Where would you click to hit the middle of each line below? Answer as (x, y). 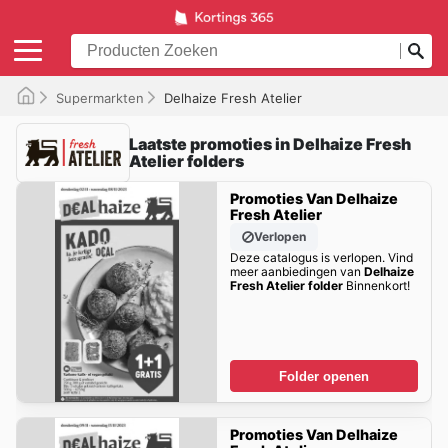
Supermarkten (100, 97)
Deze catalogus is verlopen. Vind (321, 258)
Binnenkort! (376, 286)
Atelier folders (186, 160)
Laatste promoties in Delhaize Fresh (270, 143)
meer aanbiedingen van (296, 272)
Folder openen (324, 376)
